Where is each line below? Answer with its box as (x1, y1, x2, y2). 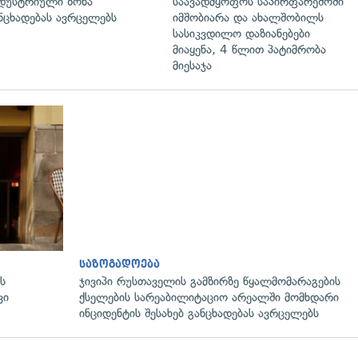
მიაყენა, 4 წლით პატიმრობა (173, 42, 326, 57)
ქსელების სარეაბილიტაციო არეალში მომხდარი (79, 289, 339, 304)
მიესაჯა (173, 58, 212, 73)
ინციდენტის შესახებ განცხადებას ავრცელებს (79, 305, 319, 320)
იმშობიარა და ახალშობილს (173, 10, 324, 25)
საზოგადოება (79, 257, 160, 270)
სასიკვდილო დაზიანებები (173, 26, 310, 41)
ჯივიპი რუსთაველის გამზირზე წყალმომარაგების (79, 273, 340, 288)
